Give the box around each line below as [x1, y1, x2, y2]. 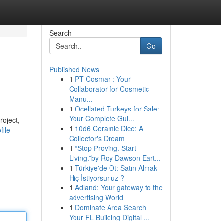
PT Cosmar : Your [74, 74, 131, 84]
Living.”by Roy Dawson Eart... [69, 153, 161, 163]
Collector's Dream [69, 133, 125, 143]
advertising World [69, 192, 123, 202]
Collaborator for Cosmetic [69, 84, 149, 94]
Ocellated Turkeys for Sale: [74, 104, 159, 113]
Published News [49, 64, 99, 74]
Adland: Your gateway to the [74, 183, 163, 192]
